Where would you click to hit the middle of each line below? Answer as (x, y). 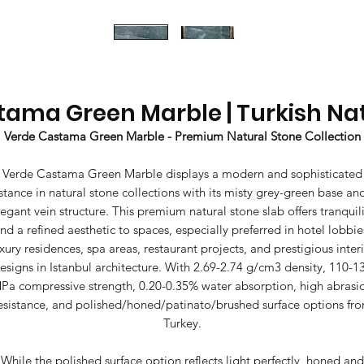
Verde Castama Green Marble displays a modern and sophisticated (182, 173)
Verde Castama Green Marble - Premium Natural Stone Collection (182, 136)
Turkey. (182, 323)
